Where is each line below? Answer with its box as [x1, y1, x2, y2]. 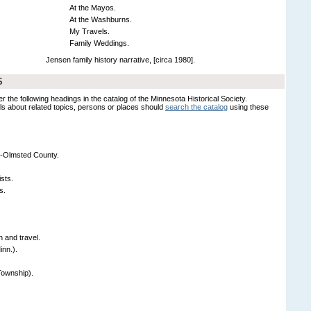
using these [228, 102, 269, 111]
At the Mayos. [69, 3, 116, 12]
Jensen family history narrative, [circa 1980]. [46, 55, 195, 64]
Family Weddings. [69, 38, 129, 47]
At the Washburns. [69, 15, 132, 24]
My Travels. [69, 26, 110, 35]
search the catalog [165, 102, 228, 111]
